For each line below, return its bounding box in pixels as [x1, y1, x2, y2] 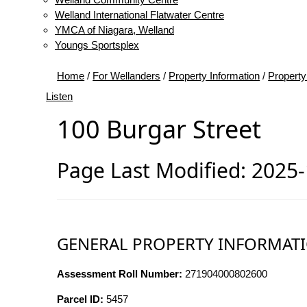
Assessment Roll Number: [57, 268, 183, 280]
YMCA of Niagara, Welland [55, 24, 174, 36]
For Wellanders [93, 70, 161, 82]
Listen [46, 90, 73, 102]
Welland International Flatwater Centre [55, 9, 224, 21]
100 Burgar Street [57, 112, 262, 146]
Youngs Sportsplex [55, 39, 139, 51]
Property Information [169, 70, 260, 82]
